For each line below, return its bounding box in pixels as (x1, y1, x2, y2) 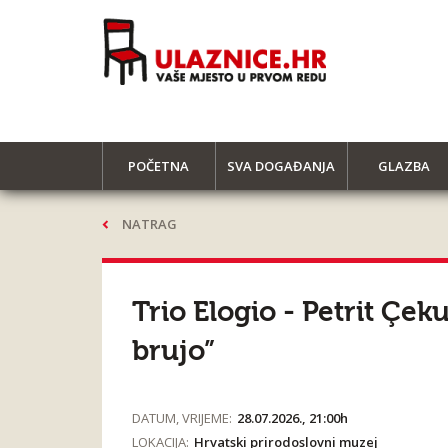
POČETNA (128, 157, 190, 175)
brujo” (132, 335, 215, 367)
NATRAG (122, 215, 177, 233)
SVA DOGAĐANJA (227, 157, 336, 175)
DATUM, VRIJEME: (132, 409, 232, 427)
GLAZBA (378, 157, 431, 175)
